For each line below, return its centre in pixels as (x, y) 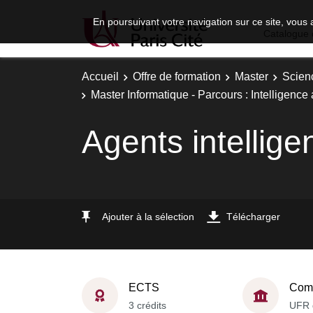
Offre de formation (177, 77)
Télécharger (253, 216)
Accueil (100, 77)
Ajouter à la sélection (148, 216)
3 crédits (147, 305)
